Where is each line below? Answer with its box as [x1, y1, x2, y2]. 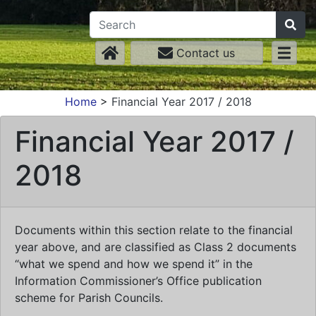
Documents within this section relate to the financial [15, 223, 293, 237]
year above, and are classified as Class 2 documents [15, 240, 296, 254]
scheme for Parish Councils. [15, 291, 163, 305]
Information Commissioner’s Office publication [15, 274, 262, 288]
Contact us [173, 46, 236, 60]
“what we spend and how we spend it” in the [15, 257, 253, 271]
